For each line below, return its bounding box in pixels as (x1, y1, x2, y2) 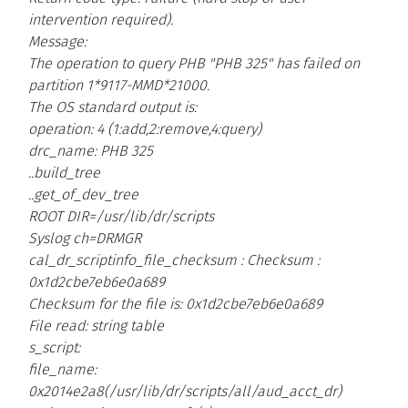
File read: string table (28, 317, 164, 335)
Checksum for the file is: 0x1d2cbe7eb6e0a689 (28, 295, 322, 313)
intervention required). (28, 11, 173, 29)
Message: (28, 33, 87, 51)
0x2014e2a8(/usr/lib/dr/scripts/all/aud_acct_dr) (28, 382, 342, 401)
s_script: (28, 339, 80, 357)
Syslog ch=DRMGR (28, 229, 141, 248)
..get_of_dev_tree (28, 186, 138, 204)
